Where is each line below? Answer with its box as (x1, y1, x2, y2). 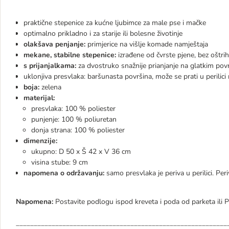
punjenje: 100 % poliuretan (31, 114, 117, 124)
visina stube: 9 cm (31, 157, 88, 167)
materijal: (24, 93, 55, 103)
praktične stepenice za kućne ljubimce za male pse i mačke (24, 18, 206, 28)
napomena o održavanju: (24, 168, 104, 178)
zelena (41, 82, 61, 92)
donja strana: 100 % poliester (31, 125, 125, 135)
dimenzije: (24, 136, 57, 146)
